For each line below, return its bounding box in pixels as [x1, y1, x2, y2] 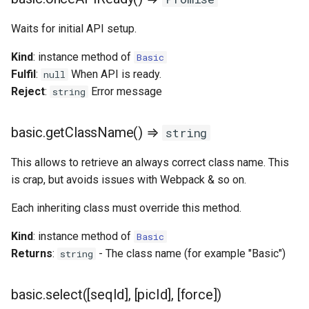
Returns [11, 247, 52, 260]
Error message [88, 85, 162, 98]
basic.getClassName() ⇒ [11, 124, 163, 141]
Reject [11, 85, 45, 98]
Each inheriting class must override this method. [11, 201, 241, 215]
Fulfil [11, 68, 36, 81]
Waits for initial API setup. [11, 22, 137, 35]
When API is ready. [68, 68, 161, 81]
